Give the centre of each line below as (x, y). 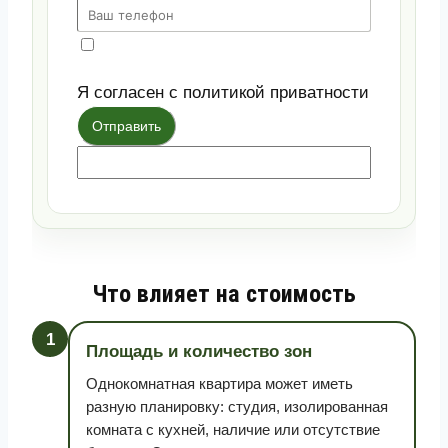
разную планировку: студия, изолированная (237, 406)
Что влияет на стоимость (224, 294)
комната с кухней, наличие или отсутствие (233, 429)
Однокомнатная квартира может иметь (219, 383)
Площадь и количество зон (199, 351)
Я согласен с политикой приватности (223, 92)
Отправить (126, 126)
